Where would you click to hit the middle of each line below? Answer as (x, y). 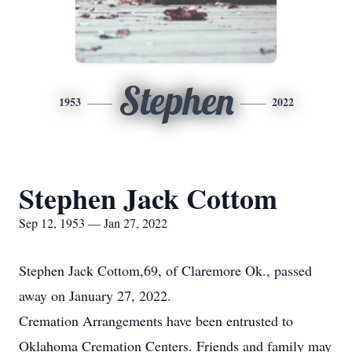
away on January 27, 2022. (95, 295)
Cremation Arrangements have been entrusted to (156, 321)
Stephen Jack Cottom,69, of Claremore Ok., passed (165, 270)
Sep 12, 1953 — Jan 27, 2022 (93, 223)
